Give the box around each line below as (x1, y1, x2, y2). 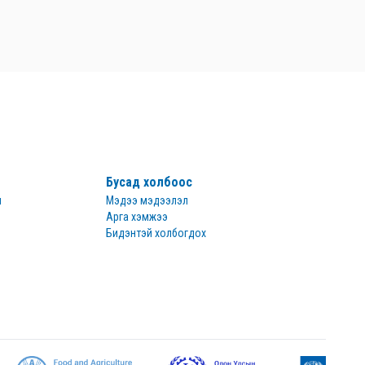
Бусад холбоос (106, 174, 192, 190)
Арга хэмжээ (106, 210, 168, 223)
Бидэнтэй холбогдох (106, 226, 206, 240)
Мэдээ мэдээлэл (106, 194, 188, 207)
